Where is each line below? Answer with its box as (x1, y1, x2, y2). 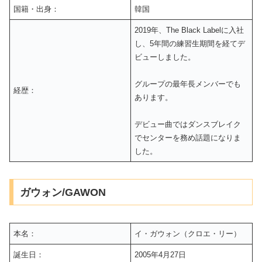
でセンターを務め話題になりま (135, 133, 242, 142)
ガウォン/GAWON (19, 186, 106, 198)
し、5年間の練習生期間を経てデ (135, 39, 246, 48)
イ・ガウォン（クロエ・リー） (135, 229, 242, 238)
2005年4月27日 (135, 250, 187, 259)
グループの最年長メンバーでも (135, 79, 242, 88)
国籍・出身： (13, 4, 60, 13)
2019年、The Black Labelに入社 (135, 25, 244, 35)
